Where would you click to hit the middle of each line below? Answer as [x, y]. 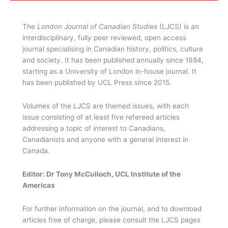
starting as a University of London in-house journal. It [109, 72]
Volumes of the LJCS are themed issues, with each [106, 106]
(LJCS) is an [178, 27]
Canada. [36, 151]
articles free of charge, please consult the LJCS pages [111, 220]
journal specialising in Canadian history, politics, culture [113, 49]
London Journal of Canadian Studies [96, 27]
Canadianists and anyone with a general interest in [105, 140]
